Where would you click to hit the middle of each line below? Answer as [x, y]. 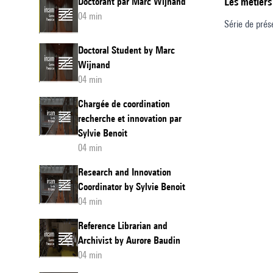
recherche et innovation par [130, 119]
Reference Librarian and [123, 226]
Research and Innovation [125, 172]
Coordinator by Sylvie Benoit [132, 187]
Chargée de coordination [124, 104]
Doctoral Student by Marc [126, 50]
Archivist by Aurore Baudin [129, 240]
